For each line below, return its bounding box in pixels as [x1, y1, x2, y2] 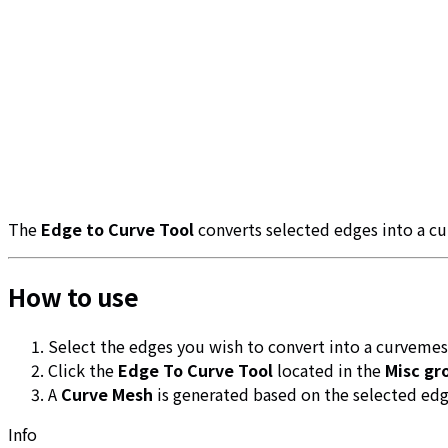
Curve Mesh [61, 381, 153, 406]
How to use [8, 278, 139, 314]
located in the [273, 357, 385, 382]
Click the [48, 357, 118, 382]
